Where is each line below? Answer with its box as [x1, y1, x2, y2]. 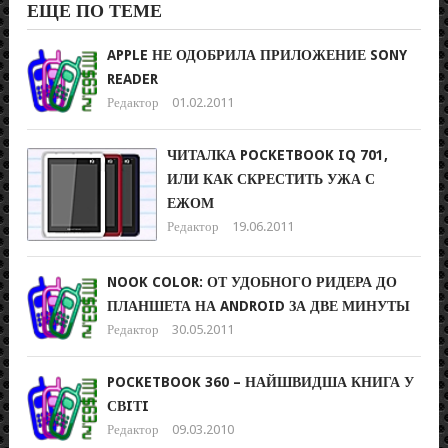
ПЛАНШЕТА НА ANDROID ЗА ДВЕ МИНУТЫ [107, 297, 410, 314]
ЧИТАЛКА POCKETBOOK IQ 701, [167, 147, 388, 164]
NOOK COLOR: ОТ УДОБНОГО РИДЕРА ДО [107, 273, 397, 290]
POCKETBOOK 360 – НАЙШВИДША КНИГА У [107, 374, 414, 391]
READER [107, 70, 158, 87]
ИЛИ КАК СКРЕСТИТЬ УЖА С [167, 171, 375, 188]
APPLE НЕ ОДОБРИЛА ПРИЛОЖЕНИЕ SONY [107, 46, 407, 63]
